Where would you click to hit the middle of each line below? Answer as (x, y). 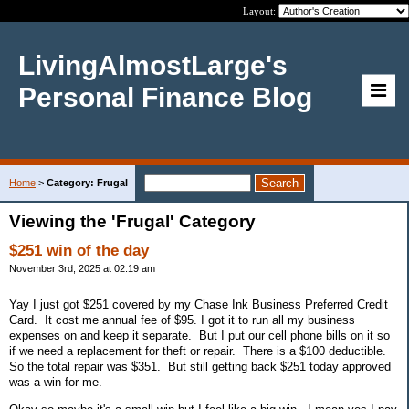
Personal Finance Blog (165, 97)
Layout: (261, 11)
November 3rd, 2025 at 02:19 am (82, 268)
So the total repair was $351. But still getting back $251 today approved (200, 366)
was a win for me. (56, 382)
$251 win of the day (79, 251)
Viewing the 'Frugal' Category (132, 221)
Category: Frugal (87, 183)
